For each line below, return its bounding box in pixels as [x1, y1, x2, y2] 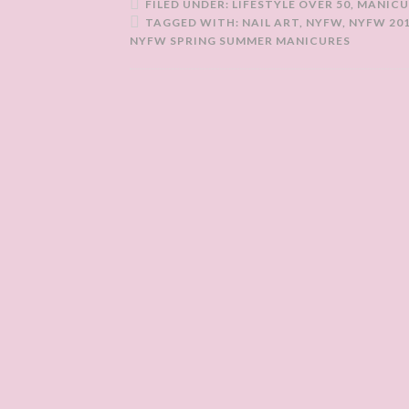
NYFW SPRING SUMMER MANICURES [130, 34, 351, 47]
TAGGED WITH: [145, 16, 242, 29]
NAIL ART [242, 16, 299, 29]
